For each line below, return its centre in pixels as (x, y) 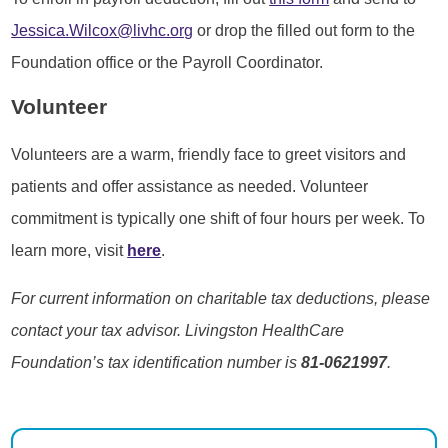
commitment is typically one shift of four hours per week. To (218, 217)
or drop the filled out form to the (304, 30)
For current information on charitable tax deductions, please (221, 298)
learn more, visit (69, 249)
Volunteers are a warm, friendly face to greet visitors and (209, 153)
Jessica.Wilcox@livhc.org (102, 30)
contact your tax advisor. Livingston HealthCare (178, 330)
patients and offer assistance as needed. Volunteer (190, 185)
